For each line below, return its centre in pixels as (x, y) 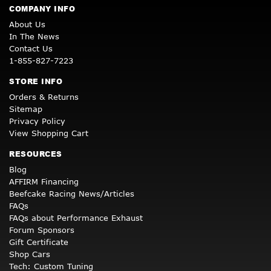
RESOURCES (36, 154)
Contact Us (31, 49)
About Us (27, 24)
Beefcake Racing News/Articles (72, 194)
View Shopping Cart (49, 133)
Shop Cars (30, 254)
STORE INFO (36, 82)
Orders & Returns (44, 97)
